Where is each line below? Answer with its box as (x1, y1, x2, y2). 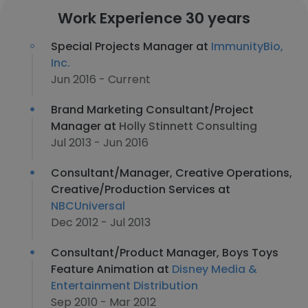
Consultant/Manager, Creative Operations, (51, 165, 292, 181)
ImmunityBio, (211, 38, 283, 54)
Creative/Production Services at (51, 181, 230, 197)
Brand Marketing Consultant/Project (51, 102, 254, 118)
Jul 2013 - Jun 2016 (51, 135, 148, 151)
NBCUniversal (51, 198, 125, 214)
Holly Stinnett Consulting (119, 118, 257, 134)
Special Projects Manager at (51, 38, 211, 54)
